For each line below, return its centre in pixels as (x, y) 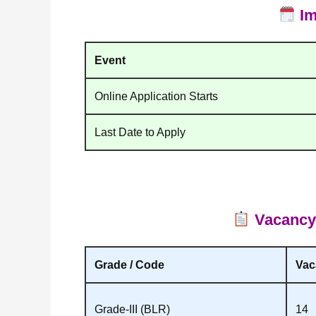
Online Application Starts (156, 96)
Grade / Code (129, 265)
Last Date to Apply (140, 132)
